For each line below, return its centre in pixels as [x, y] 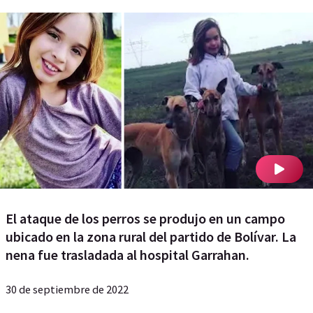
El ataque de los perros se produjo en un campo [145, 218]
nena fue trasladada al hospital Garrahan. [128, 255]
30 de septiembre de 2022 [67, 289]
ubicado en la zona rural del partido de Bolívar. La [151, 236]
